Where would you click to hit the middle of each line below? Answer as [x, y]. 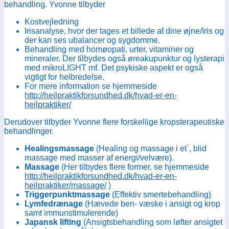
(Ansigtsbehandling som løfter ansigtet [152, 222]
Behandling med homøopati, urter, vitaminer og [109, 49]
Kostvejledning [52, 21]
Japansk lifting [53, 222]
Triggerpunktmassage [68, 194]
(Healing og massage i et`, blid [151, 148]
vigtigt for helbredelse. [65, 77]
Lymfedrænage [54, 203]
